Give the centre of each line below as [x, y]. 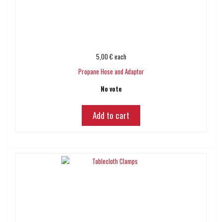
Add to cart [111, 115]
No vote [111, 89]
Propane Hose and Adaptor [111, 71]
